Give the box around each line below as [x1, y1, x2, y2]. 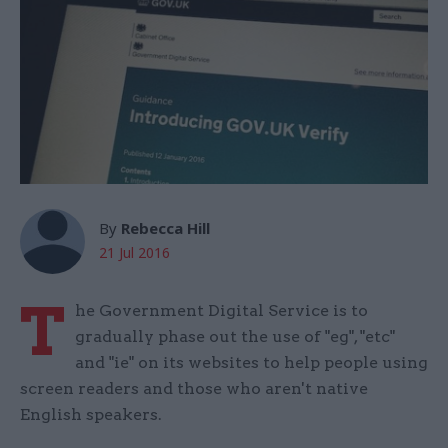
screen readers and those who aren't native [20, 379, 368, 399]
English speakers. [20, 405, 162, 425]
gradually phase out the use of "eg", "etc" [75, 327, 395, 347]
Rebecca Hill [121, 218, 210, 239]
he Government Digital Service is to [75, 301, 368, 321]
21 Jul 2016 [99, 243, 170, 263]
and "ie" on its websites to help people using [75, 353, 428, 373]
